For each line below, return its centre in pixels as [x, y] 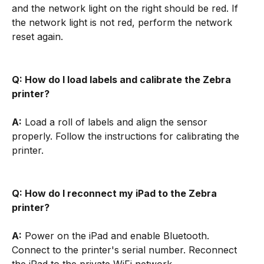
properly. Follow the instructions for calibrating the [127, 136]
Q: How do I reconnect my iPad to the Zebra [115, 194]
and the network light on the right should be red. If [126, 9]
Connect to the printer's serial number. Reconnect [126, 250]
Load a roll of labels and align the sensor [116, 122]
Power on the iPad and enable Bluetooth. [117, 236]
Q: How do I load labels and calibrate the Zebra [123, 80]
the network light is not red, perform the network [123, 23]
